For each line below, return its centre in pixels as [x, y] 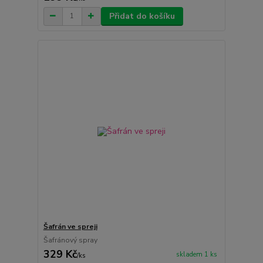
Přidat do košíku [142, 16]
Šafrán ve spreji [70, 227]
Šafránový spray [70, 240]
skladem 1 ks [196, 255]
